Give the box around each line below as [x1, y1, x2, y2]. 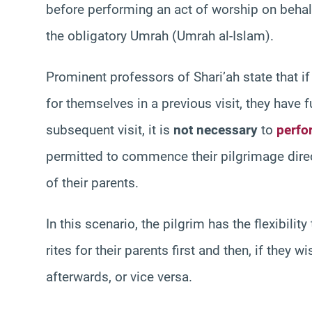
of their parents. [46, 174, 139, 191]
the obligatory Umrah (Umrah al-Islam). [46, 27, 274, 44]
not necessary [173, 121, 258, 138]
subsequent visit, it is [46, 121, 173, 138]
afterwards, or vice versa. [46, 268, 192, 285]
